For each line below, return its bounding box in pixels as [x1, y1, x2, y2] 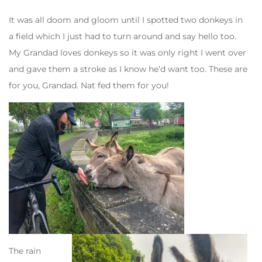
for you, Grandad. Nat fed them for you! [9, 80, 169, 91]
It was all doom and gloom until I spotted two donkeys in [9, 14, 243, 25]
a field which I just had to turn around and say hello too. [9, 30, 236, 42]
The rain [9, 245, 41, 256]
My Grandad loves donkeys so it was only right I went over [9, 47, 246, 58]
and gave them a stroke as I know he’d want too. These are [9, 63, 247, 74]
